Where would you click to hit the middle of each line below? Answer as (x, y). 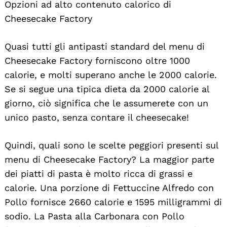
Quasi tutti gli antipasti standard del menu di (105, 46)
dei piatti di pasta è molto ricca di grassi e (99, 173)
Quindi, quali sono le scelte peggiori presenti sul (111, 145)
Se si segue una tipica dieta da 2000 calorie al (107, 89)
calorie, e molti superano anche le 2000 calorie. (111, 74)
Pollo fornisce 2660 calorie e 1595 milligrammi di (113, 202)
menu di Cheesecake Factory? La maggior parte (109, 159)
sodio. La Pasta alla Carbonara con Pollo (94, 216)
